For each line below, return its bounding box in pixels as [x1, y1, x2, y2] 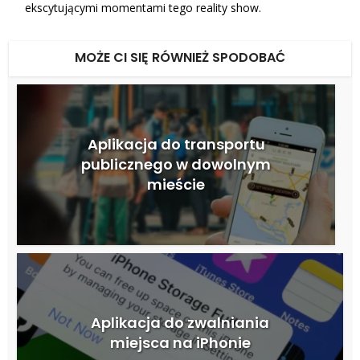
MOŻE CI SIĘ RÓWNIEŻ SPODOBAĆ [75, 47, 285, 67]
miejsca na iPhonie [109, 333, 251, 354]
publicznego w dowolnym [81, 153, 271, 174]
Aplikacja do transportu [87, 133, 265, 154]
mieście [147, 174, 205, 194]
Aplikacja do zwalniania [91, 313, 269, 333]
